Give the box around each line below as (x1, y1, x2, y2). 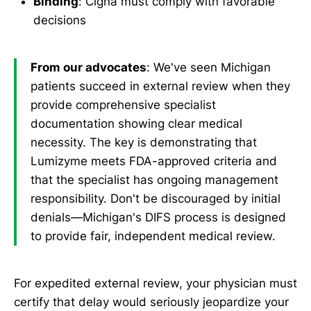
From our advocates (31, 60, 146, 75)
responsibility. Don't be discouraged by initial (31, 192, 280, 206)
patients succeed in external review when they (31, 79, 290, 94)
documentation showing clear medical (31, 117, 242, 131)
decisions (33, 13, 86, 28)
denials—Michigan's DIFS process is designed (31, 210, 286, 225)
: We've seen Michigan (146, 60, 271, 75)
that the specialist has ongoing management (31, 173, 278, 187)
